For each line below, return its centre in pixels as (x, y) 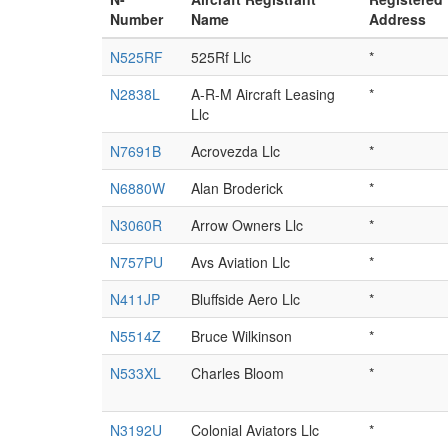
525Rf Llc (221, 57)
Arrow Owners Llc (247, 225)
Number (136, 19)
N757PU (136, 262)
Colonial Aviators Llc (255, 430)
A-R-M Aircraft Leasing (263, 94)
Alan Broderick (237, 188)
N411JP (135, 299)
